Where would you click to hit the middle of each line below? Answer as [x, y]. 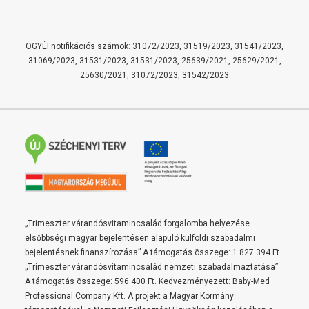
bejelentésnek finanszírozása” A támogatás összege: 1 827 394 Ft [152, 252]
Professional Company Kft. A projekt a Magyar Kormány [129, 296]
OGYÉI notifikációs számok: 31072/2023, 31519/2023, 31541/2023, [154, 46]
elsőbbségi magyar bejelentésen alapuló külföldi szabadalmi [140, 238]
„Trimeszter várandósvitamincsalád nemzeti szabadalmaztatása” [151, 267]
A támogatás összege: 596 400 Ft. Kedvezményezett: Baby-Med [147, 281]
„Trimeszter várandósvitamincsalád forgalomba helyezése [137, 223]
